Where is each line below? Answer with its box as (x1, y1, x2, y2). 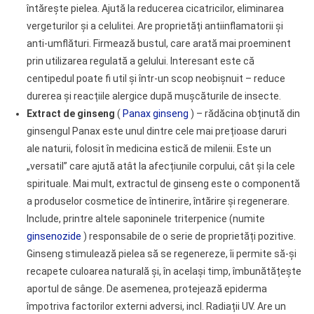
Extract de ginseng (26, 108, 115, 119)
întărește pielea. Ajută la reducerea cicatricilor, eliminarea (26, 3, 284, 14)
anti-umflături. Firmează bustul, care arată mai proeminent (26, 38, 291, 49)
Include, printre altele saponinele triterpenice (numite (26, 213, 265, 224)
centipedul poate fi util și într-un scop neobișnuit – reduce (26, 73, 285, 84)
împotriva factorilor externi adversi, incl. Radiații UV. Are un (26, 301, 286, 312)
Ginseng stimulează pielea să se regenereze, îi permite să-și (26, 248, 296, 259)
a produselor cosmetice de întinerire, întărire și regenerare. (26, 196, 289, 207)
